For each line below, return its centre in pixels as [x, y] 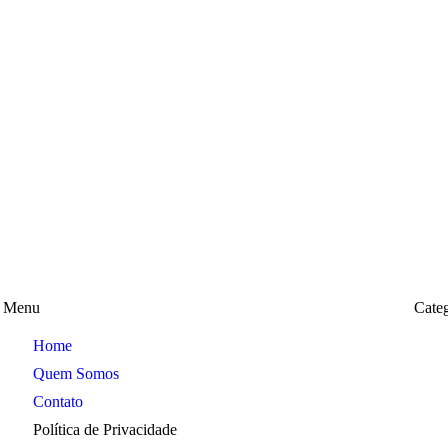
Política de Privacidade [104, 430]
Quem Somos [75, 374]
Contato [57, 402]
